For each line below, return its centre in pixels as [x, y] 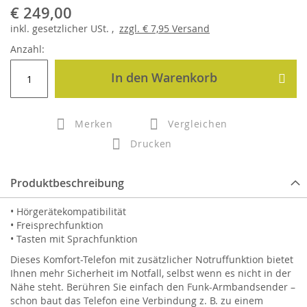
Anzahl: [27, 49]
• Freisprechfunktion [57, 225]
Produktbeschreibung [67, 183]
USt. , [103, 29]
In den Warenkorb [164, 78]
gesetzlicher [60, 29]
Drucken [151, 144]
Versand [189, 29]
